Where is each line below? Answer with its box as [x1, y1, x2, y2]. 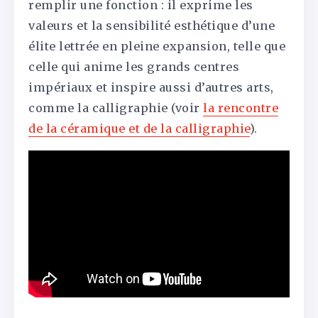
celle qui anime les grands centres [28, 59, 239, 74]
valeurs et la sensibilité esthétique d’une [28, 18, 275, 33]
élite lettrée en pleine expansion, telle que [28, 38, 285, 53]
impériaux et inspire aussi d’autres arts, [28, 79, 274, 94]
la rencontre [203, 100, 278, 115]
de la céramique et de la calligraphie [28, 121, 250, 136]
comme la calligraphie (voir [28, 100, 203, 115]
